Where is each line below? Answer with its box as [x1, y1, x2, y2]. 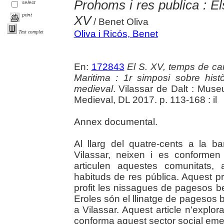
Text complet [18, 29, 43, 35]
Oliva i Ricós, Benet [73, 28, 158, 39]
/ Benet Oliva [90, 16, 148, 27]
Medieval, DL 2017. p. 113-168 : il [73, 94, 217, 105]
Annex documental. [73, 116, 157, 127]
